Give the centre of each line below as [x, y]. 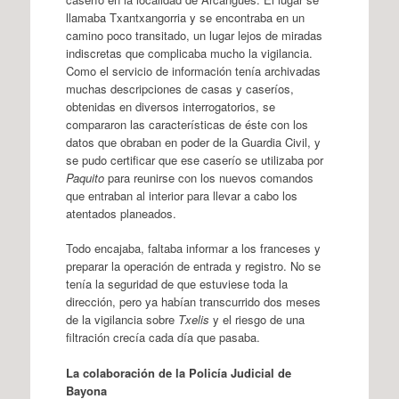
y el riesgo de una [256, 319]
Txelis [193, 319]
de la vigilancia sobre [122, 319]
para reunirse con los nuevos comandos [208, 177]
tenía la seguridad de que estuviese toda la [176, 284]
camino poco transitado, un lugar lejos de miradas [194, 35]
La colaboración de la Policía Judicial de [178, 372]
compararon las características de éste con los [187, 124]
